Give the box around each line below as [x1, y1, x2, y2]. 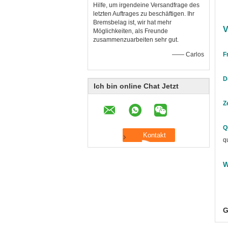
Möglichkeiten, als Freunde [93, 27, 168, 35]
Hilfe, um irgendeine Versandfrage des [93, 2, 199, 9]
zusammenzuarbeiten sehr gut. [93, 36, 179, 43]
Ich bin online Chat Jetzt [94, 82, 179, 90]
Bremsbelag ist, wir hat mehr [93, 19, 172, 26]
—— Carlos [172, 51, 204, 58]
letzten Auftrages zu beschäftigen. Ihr [93, 10, 194, 17]
